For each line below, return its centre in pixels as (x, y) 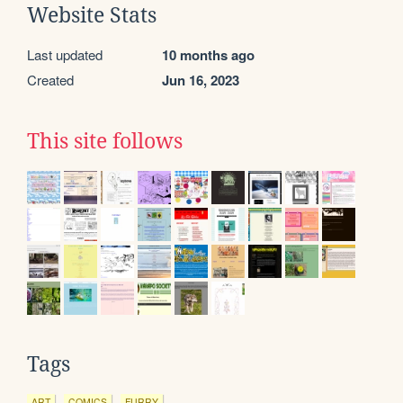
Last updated (65, 54)
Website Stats (92, 15)
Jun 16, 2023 (201, 80)
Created (50, 79)
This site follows (105, 141)
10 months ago (208, 54)
